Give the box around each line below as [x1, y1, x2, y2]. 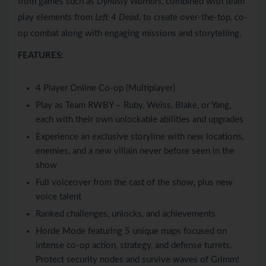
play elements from [18, 13, 95, 23]
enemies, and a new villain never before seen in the [36, 147, 235, 156]
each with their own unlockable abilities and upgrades [36, 115, 243, 125]
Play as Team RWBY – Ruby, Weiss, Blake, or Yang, [36, 101, 231, 110]
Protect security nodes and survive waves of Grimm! [36, 255, 239, 265]
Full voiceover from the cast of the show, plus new [36, 178, 233, 188]
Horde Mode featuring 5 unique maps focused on [36, 227, 227, 236]
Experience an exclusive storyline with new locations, [36, 132, 243, 142]
